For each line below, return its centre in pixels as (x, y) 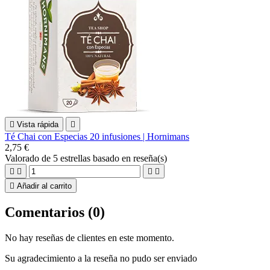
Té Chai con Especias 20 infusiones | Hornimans (97, 136)
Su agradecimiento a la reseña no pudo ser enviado (101, 259)
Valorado (23, 158)
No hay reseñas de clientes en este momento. (89, 238)
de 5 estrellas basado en (87, 158)
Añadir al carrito (44, 186)
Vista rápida (38, 124)
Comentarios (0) (55, 212)
